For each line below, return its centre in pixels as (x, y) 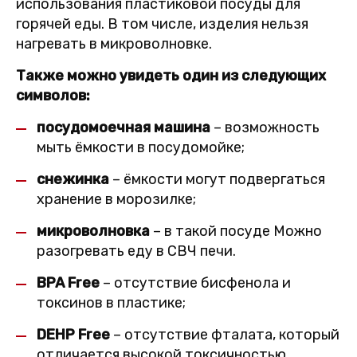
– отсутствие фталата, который (225, 335)
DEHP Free (73, 335)
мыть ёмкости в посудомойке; (141, 148)
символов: (53, 96)
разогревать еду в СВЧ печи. (136, 251)
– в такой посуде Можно (236, 231)
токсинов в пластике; (111, 303)
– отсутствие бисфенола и (195, 283)
